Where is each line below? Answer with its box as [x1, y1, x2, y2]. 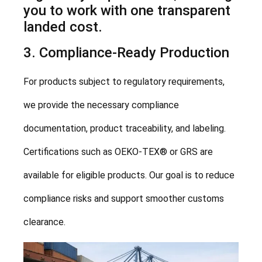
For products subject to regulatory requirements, [23, 75, 225, 87]
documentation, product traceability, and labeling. [23, 122, 226, 134]
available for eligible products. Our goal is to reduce [23, 169, 235, 181]
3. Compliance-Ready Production [23, 44, 229, 61]
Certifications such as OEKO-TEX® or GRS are [23, 146, 213, 157]
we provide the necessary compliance [23, 99, 179, 111]
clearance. [23, 216, 65, 227]
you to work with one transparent [23, 2, 230, 19]
